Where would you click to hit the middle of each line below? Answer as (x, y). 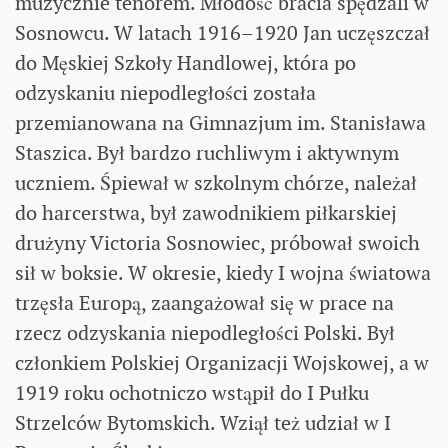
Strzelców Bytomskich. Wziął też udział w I (203, 422)
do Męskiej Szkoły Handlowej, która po (185, 62)
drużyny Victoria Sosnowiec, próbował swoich (217, 242)
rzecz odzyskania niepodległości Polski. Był (205, 332)
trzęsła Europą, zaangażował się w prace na (204, 302)
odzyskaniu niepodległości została (165, 92)
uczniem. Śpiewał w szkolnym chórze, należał (216, 182)
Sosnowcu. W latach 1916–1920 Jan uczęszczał (222, 32)
